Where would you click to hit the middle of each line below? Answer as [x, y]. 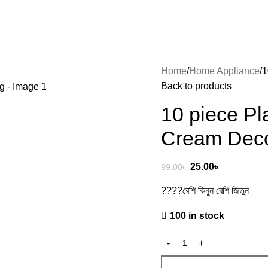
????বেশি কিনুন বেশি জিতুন [205, 191]
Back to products [196, 86]
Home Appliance [224, 71]
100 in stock [197, 216]
